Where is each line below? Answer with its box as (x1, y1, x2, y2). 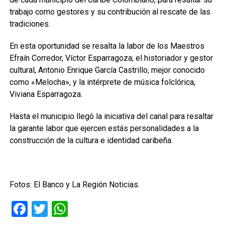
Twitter (47, 199, 97, 218)
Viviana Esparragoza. (9, 89, 82, 99)
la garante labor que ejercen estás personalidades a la (9, 124, 199, 133)
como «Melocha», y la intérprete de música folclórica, (9, 77, 195, 87)
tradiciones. (9, 19, 50, 29)
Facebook (27, 199, 94, 218)
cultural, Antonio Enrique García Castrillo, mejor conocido (9, 65, 205, 75)
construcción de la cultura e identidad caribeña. (9, 136, 173, 145)
